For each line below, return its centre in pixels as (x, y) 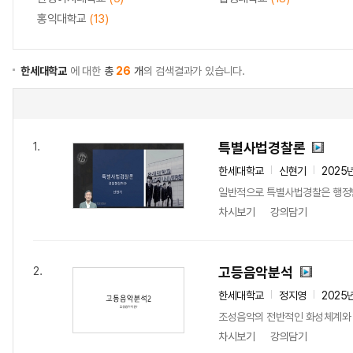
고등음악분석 (256, 272)
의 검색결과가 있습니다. (194, 71)
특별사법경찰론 (262, 148)
